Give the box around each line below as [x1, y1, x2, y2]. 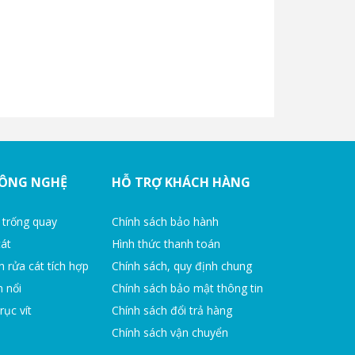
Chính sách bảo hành [112, 213, 219, 229]
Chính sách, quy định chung [112, 258, 253, 273]
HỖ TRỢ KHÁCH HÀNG [112, 173, 251, 191]
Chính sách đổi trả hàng [112, 302, 233, 318]
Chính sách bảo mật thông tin [112, 280, 264, 296]
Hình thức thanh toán [112, 235, 221, 251]
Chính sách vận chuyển [112, 324, 229, 340]
